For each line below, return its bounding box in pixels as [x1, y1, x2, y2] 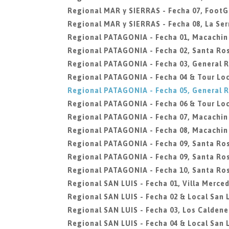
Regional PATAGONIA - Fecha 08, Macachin [67, 126, 228, 134]
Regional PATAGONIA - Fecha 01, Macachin [67, 33, 228, 41]
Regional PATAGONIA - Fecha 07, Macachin [67, 113, 228, 121]
